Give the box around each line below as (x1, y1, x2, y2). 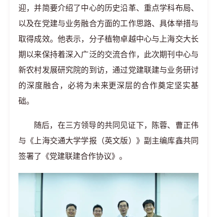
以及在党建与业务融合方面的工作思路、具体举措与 (18, 19, 199, 28)
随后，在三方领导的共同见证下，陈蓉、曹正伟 (34, 121, 199, 130)
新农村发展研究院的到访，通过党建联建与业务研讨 (18, 66, 199, 75)
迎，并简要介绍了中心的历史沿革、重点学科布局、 (18, 4, 199, 13)
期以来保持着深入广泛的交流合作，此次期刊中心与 (18, 50, 199, 59)
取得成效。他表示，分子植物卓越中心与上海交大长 (18, 35, 199, 44)
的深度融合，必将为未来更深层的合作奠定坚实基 (18, 81, 199, 90)
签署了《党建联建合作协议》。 (18, 152, 127, 161)
